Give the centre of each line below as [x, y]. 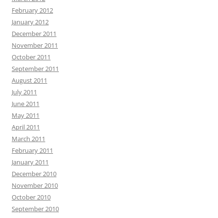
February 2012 [32, 10]
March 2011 [28, 138]
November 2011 [35, 45]
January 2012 [30, 22]
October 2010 [31, 197]
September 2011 [35, 68]
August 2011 [29, 80]
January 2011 [30, 162]
